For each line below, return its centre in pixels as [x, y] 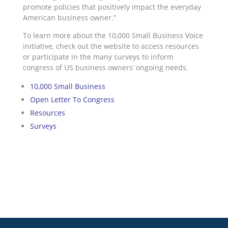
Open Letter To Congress [72, 100]
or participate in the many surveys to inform [98, 57]
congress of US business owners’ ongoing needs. [105, 68]
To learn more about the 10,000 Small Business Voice [113, 36]
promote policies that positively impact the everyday [112, 7]
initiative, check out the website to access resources [111, 46]
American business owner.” [69, 18]
